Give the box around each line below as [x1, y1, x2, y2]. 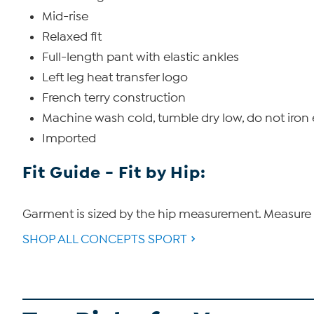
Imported [42, 131, 96, 146]
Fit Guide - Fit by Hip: [22, 162, 206, 183]
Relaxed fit [42, 29, 102, 44]
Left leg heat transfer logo [42, 70, 188, 85]
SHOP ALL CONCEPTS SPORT [22, 232, 187, 247]
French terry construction [42, 90, 186, 105]
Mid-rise [42, 9, 88, 24]
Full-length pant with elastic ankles [42, 50, 239, 64]
